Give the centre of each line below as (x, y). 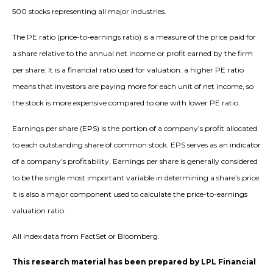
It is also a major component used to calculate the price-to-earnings (130, 194)
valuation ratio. (39, 211)
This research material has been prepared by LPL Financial (134, 262)
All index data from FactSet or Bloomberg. (86, 236)
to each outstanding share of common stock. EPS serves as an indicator (136, 145)
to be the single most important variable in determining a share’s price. (136, 178)
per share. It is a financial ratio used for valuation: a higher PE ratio (128, 70)
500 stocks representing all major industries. (89, 12)
